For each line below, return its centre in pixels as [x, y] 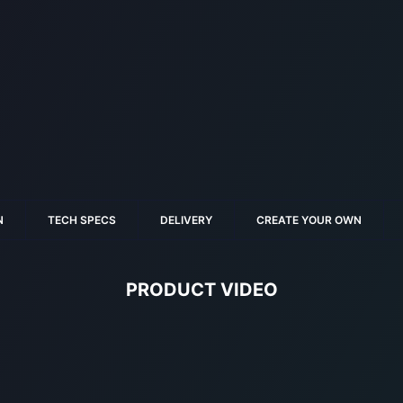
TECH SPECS [82, 220]
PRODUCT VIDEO [201, 290]
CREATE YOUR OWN [309, 220]
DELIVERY [186, 220]
